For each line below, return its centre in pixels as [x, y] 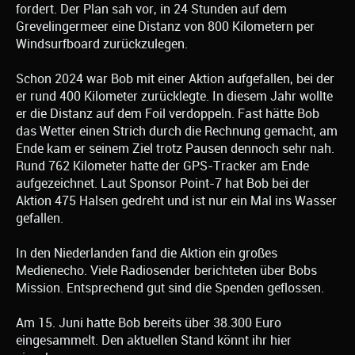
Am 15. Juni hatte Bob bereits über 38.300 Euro [149, 323]
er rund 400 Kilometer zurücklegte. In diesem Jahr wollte [174, 96]
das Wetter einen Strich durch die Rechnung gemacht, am [177, 131]
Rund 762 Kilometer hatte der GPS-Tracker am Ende [162, 166]
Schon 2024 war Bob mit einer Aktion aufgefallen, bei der [175, 78]
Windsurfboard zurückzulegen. [102, 44]
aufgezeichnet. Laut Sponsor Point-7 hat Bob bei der [163, 183]
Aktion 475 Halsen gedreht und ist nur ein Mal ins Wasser [176, 200]
